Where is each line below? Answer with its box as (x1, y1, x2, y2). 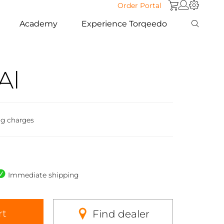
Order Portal (117, 1, 161, 10)
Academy (19, 18, 58, 28)
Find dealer (92, 207, 149, 220)
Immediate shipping (7, 170, 79, 179)
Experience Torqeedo (81, 18, 167, 28)
